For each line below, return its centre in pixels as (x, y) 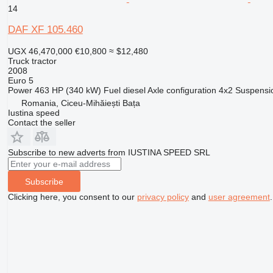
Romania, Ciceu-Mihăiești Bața (80, 103)
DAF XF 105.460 (45, 30)
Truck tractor (32, 61)
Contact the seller (41, 123)
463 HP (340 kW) (68, 90)
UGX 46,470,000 (40, 51)
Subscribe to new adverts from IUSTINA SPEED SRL (109, 153)
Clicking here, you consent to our (72, 197)
